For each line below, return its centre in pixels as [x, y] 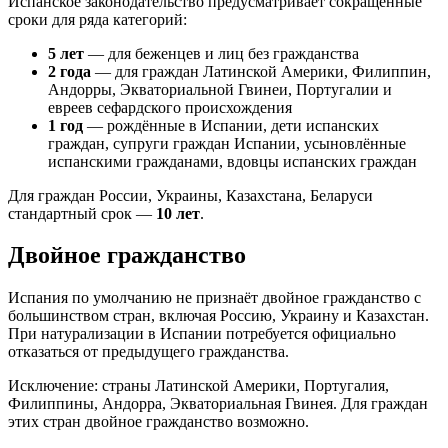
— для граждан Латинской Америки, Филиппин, [261, 71]
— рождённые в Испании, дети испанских [231, 125]
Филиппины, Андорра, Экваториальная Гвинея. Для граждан [218, 404]
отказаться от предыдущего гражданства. [148, 352]
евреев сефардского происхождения [170, 107]
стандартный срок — [82, 213]
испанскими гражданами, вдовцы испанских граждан [232, 161]
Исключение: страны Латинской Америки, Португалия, [198, 386]
